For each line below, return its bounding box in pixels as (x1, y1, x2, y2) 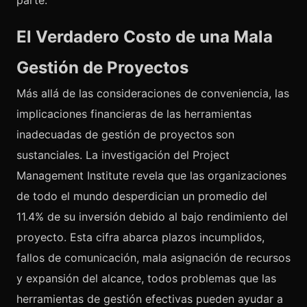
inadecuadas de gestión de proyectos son (16, 127, 234, 141)
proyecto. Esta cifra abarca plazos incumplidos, (16, 230, 265, 244)
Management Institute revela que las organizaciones (16, 169, 286, 182)
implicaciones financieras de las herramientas (16, 107, 251, 121)
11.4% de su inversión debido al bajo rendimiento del (16, 210, 288, 223)
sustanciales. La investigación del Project (16, 148, 230, 162)
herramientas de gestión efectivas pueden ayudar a (16, 292, 283, 306)
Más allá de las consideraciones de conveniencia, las (16, 86, 289, 100)
